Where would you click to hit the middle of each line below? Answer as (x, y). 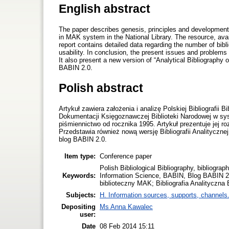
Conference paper (126, 156)
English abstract (105, 8)
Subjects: (81, 195)
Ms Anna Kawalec (126, 207)
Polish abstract (101, 88)
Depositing (78, 207)
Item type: (80, 156)
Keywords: (79, 175)
